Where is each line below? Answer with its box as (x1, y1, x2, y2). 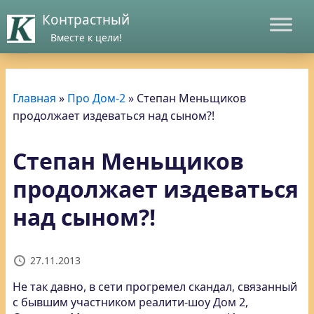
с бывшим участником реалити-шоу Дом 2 (13, 294, 245, 310)
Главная (13, 90, 56, 106)
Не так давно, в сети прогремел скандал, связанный (13, 279, 297, 294)
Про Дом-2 (67, 90, 125, 106)
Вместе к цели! (50, 31, 122, 44)
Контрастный (42, 11, 130, 29)
